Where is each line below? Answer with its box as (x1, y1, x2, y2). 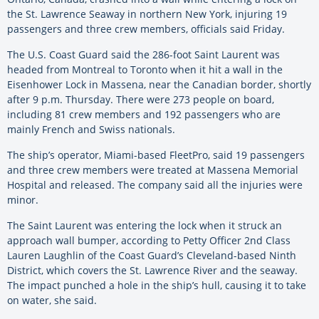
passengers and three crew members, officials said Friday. (7, 22, 285, 36)
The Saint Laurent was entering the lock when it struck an (7, 219, 282, 233)
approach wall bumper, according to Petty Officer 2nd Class (7, 234, 291, 248)
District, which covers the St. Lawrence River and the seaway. (7, 263, 298, 278)
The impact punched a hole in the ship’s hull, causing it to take (7, 278, 306, 293)
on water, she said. (7, 293, 97, 308)
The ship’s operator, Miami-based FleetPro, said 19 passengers (7, 148, 305, 162)
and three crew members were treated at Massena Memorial (7, 163, 298, 177)
